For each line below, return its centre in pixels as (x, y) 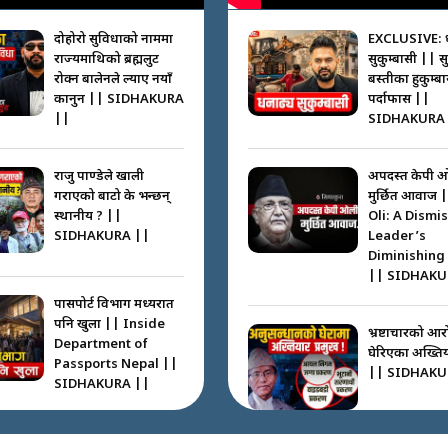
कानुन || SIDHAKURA (118, 99)
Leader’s (396, 236)
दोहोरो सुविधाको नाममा (113, 39)
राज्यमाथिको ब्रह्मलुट (106, 59)
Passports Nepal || (115, 364)
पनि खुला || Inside (109, 324)
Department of (100, 344)
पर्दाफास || (398, 99)
